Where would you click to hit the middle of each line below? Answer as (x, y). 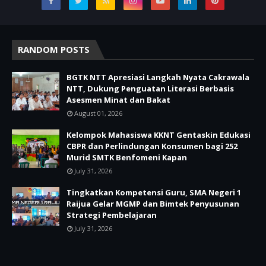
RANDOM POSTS (54, 50)
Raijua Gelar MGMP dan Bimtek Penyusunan (153, 204)
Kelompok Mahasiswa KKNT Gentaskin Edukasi (159, 135)
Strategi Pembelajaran (112, 215)
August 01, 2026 (98, 113)
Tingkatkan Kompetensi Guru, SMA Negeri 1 (154, 193)
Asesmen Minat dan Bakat (118, 100)
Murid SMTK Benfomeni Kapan (127, 158)
